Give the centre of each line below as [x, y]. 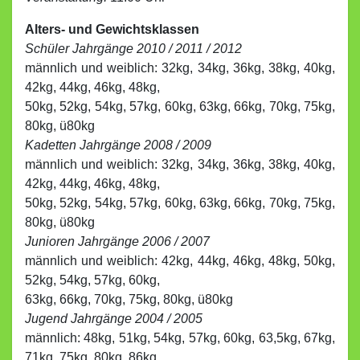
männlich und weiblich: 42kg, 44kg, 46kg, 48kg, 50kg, [180, 261]
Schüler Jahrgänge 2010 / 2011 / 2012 [133, 49]
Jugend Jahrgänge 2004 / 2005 [114, 319]
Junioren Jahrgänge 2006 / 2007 [117, 241]
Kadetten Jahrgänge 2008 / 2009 [118, 145]
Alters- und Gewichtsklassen [112, 29]
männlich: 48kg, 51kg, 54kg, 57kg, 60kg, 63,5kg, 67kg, [180, 338]
